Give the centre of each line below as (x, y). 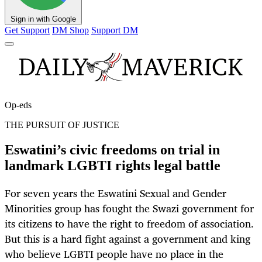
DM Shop (70, 30)
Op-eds (18, 105)
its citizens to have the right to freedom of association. (129, 224)
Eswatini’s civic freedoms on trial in (112, 150)
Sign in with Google (43, 19)
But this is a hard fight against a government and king (127, 239)
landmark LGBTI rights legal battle (113, 166)
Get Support (27, 30)
